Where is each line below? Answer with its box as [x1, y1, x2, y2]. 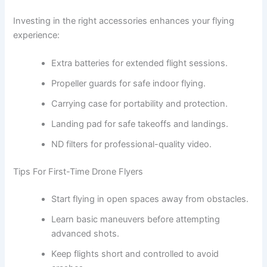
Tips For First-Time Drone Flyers [13, 166, 144, 177]
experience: [13, 29, 60, 41]
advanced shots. [51, 228, 120, 239]
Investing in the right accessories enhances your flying [13, 15, 235, 26]
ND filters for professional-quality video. [51, 138, 212, 150]
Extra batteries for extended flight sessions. [51, 57, 228, 69]
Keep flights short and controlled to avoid [51, 248, 219, 259]
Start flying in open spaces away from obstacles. [51, 193, 249, 204]
